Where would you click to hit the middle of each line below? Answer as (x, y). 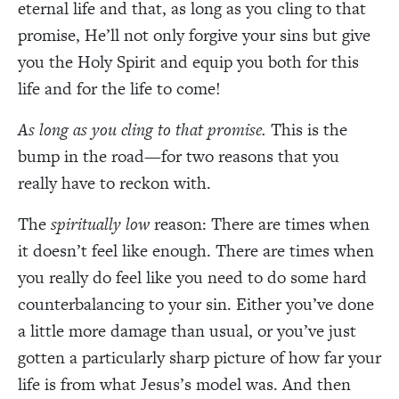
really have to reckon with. (114, 183)
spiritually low (100, 224)
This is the (309, 129)
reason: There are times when (260, 224)
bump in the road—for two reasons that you (179, 156)
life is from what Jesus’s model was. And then (184, 384)
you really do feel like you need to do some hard (192, 277)
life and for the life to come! (119, 88)
